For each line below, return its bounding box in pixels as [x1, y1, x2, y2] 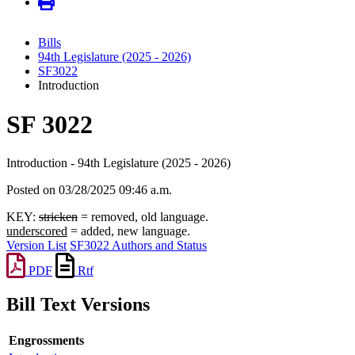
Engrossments [9, 333, 84, 347]
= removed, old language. [78, 210, 208, 224]
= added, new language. [67, 224, 190, 239]
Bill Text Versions [6, 293, 150, 315]
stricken [39, 210, 78, 224]
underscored [6, 224, 67, 239]
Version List [6, 239, 67, 253]
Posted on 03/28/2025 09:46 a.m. [6, 183, 172, 197]
